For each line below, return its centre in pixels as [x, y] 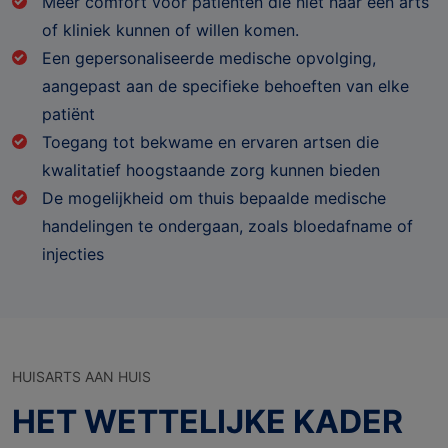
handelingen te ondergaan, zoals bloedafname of [227, 225]
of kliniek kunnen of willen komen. [170, 29]
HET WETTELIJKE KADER [207, 421]
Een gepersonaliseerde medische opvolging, [209, 57]
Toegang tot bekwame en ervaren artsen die [210, 141]
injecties [73, 253]
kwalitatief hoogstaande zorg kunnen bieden [211, 169]
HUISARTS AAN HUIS [81, 376]
